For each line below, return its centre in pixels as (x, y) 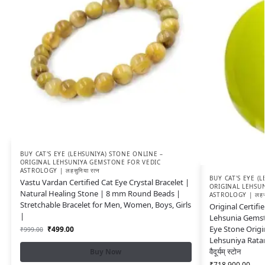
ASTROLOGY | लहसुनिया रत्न (60, 171)
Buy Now (106, 252)
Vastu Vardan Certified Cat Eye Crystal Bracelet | (104, 182)
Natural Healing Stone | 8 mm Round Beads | (100, 194)
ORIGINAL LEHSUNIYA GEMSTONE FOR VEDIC (90, 162)
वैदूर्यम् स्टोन (225, 251)
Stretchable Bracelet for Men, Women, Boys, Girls (105, 205)
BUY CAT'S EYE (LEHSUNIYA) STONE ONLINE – (91, 154)
